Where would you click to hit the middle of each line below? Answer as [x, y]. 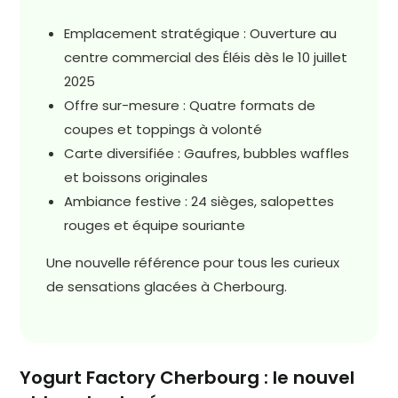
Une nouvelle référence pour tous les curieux [193, 263]
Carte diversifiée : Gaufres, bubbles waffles [207, 154]
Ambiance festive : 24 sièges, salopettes [199, 202]
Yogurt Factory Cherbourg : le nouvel [187, 378]
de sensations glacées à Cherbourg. [167, 287]
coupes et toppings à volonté [163, 130]
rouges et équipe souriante [155, 226]
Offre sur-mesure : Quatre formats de [190, 106]
